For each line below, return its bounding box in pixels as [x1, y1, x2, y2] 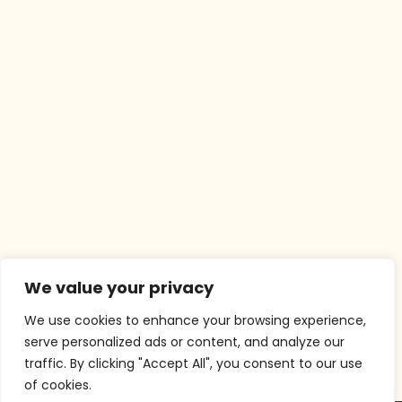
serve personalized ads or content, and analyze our [24, 333, 345, 351]
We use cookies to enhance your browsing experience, [24, 311, 366, 329]
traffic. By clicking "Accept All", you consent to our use [24, 354, 363, 372]
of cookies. [24, 376, 92, 394]
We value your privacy [24, 276, 214, 299]
